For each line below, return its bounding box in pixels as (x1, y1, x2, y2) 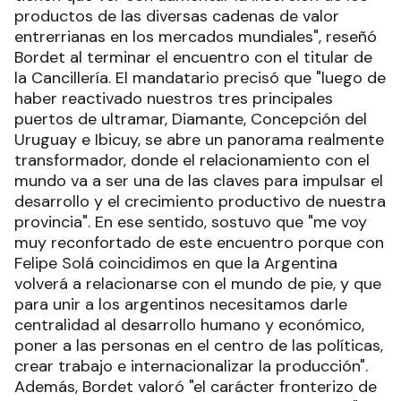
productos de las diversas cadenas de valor (14, 5, 339, 28)
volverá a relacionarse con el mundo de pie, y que (14, 273, 381, 295)
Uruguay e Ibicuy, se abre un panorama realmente (14, 129, 384, 151)
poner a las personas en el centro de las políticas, (14, 335, 383, 357)
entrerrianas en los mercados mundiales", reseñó (14, 26, 377, 48)
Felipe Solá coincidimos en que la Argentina (14, 252, 337, 275)
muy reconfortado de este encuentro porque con (14, 232, 384, 254)
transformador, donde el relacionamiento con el (14, 149, 370, 172)
